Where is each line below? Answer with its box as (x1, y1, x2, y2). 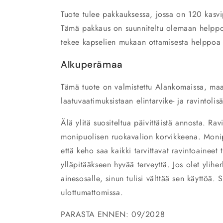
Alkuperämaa (61, 58, 123, 71)
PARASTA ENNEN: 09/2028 (61, 208, 165, 220)
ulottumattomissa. (61, 186, 123, 198)
